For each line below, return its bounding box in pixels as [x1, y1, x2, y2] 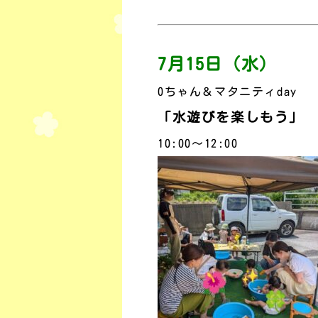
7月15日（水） [158, 55, 278, 72]
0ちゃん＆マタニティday [158, 85, 297, 97]
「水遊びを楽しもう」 [157, 110, 305, 124]
